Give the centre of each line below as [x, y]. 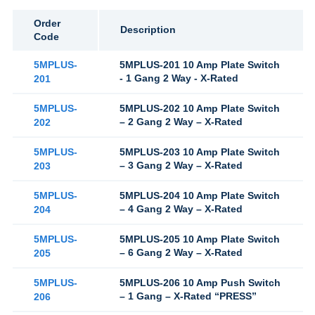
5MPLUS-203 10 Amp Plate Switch [199, 152]
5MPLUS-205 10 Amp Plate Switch [199, 239]
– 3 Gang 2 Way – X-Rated [181, 165]
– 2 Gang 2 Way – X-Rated [181, 122]
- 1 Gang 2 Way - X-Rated [179, 78]
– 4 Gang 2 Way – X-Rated [181, 209]
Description [148, 30]
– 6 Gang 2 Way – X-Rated [181, 252]
